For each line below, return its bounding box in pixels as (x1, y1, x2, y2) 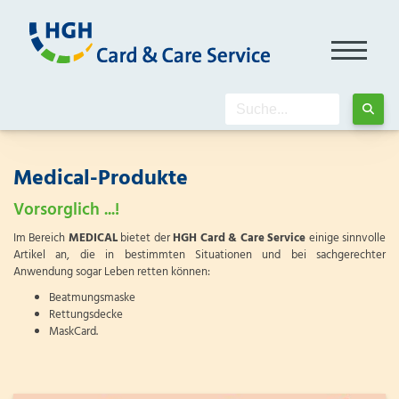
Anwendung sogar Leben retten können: (13, 263, 210, 281)
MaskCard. (49, 322, 98, 341)
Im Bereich (13, 229, 69, 248)
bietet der (117, 229, 174, 248)
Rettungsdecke (49, 305, 123, 324)
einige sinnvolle (305, 229, 387, 248)
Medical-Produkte (13, 161, 188, 196)
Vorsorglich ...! (13, 197, 119, 224)
